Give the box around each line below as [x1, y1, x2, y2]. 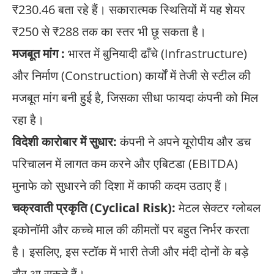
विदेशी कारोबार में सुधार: [12, 133, 117, 150]
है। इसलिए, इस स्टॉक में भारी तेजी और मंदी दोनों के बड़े [12, 243, 248, 260]
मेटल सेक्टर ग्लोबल [176, 199, 261, 216]
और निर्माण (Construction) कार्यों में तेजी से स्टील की [12, 67, 251, 84]
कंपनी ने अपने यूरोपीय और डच [117, 133, 251, 150]
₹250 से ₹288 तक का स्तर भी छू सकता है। [12, 23, 206, 40]
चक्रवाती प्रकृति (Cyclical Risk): [12, 199, 176, 216]
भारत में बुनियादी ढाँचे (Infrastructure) [65, 45, 247, 62]
